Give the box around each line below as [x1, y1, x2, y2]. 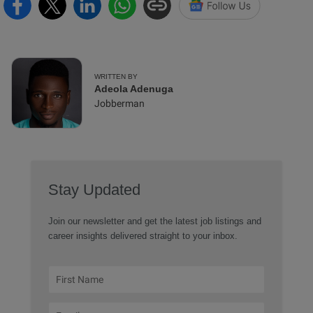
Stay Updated [48, 181, 140, 198]
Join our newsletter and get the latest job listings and [48, 216, 261, 226]
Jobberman [94, 98, 145, 109]
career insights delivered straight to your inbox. [48, 231, 238, 241]
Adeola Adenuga [94, 83, 173, 94]
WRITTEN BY [94, 73, 138, 80]
